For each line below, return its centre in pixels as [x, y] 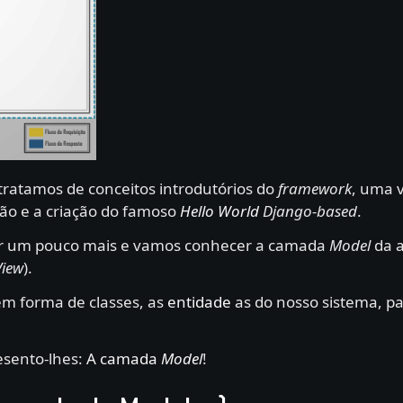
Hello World [219, 210]
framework [315, 188]
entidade [199, 301]
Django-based [310, 210]
